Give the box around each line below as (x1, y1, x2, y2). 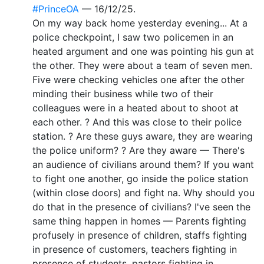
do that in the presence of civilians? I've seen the (32, 200, 250, 213)
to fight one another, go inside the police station (32, 172, 248, 184)
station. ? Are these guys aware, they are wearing (32, 130, 253, 142)
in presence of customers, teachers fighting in (32, 243, 237, 255)
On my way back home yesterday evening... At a (32, 16, 247, 29)
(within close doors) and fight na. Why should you (32, 186, 255, 199)
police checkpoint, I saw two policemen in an (32, 31, 233, 43)
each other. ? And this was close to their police (32, 115, 242, 128)
